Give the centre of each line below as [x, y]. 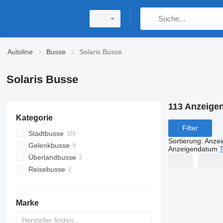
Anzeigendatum [193, 149]
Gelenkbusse [49, 145]
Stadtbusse [46, 133]
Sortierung [184, 141]
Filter [190, 128]
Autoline [20, 52]
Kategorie [34, 118]
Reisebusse [47, 169]
